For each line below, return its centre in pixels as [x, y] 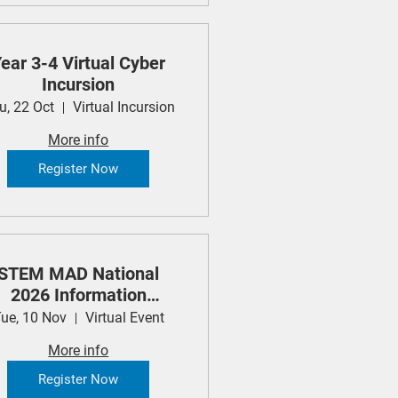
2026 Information [78, 295]
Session [79, 317]
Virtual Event [124, 318]
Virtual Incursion [123, 107]
